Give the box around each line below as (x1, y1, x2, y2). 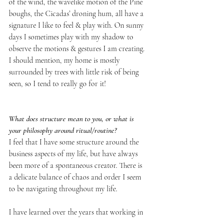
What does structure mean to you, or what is (9, 113, 136, 124)
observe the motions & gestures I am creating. (9, 43, 146, 54)
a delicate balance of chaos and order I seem (9, 172, 143, 182)
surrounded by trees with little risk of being (9, 67, 141, 77)
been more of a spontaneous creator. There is (9, 160, 144, 170)
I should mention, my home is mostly (9, 55, 122, 65)
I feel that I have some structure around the (9, 137, 141, 147)
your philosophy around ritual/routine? (9, 125, 117, 135)
